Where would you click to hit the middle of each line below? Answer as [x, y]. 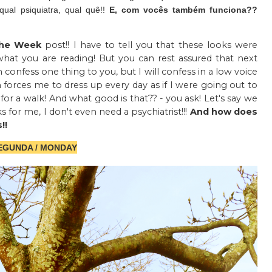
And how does [224, 112]
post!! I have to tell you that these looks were [150, 45]
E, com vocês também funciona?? [183, 10]
